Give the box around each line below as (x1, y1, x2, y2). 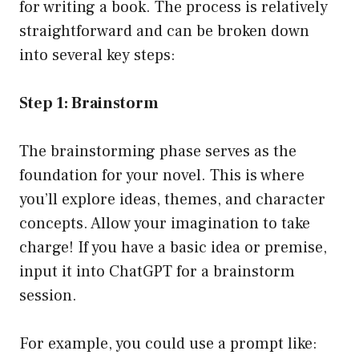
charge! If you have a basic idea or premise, (19, 237, 327, 259)
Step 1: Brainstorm (19, 93, 159, 115)
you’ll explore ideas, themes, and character (19, 189, 325, 211)
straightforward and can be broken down (19, 21, 309, 42)
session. (19, 285, 77, 307)
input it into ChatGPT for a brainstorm (19, 261, 295, 283)
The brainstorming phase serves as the (19, 141, 296, 163)
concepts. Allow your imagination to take (19, 213, 310, 235)
